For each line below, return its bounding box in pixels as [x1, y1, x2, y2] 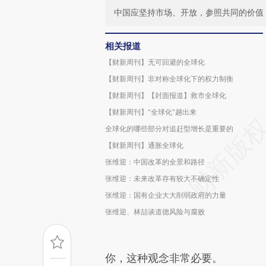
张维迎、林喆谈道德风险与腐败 [105, 207, 205, 216]
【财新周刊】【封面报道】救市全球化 [105, 91, 226, 100]
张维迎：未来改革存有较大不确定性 [105, 174, 219, 183]
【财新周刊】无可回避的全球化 [105, 58, 205, 66]
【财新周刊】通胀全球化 [105, 141, 183, 150]
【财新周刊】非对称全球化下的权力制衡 [105, 74, 233, 83]
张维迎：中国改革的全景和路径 [105, 157, 205, 166]
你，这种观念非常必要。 [105, 252, 223, 264]
